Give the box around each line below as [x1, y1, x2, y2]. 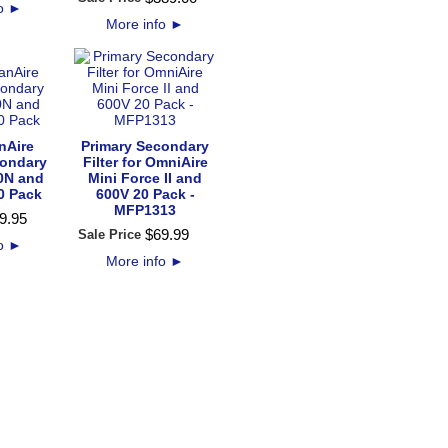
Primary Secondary [81, 138, 209, 154]
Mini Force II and [88, 170, 202, 186]
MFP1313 [114, 202, 176, 218]
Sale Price [78, 227, 141, 242]
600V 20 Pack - [95, 186, 195, 202]
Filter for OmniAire [82, 154, 208, 170]
